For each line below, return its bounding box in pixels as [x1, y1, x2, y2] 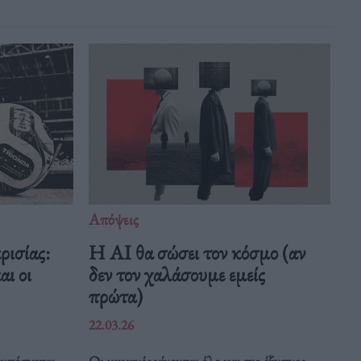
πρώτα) [89, 282, 143, 310]
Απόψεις [89, 209, 139, 230]
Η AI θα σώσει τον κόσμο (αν [89, 239, 306, 267]
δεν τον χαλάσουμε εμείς [89, 260, 266, 288]
